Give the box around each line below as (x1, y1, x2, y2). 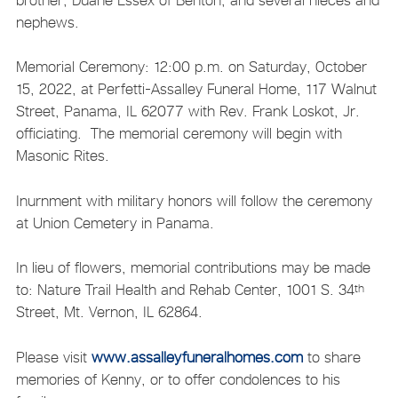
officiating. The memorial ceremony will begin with (15, 124, 342, 143)
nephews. (15, 12, 79, 31)
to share (302, 347, 361, 366)
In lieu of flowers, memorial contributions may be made (15, 259, 370, 277)
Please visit (15, 347, 92, 366)
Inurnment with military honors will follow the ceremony (15, 191, 372, 210)
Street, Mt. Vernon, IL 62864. (15, 303, 203, 322)
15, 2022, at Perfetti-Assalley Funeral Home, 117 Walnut (15, 80, 377, 99)
